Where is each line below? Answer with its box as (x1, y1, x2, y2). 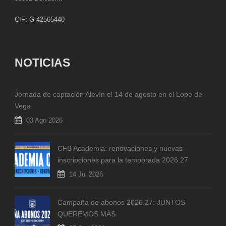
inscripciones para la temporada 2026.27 (58, 155, 188, 164)
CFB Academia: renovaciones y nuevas (58, 144, 183, 152)
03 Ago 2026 (26, 116, 63, 124)
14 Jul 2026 (69, 170, 103, 178)
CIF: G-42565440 (15, 15, 65, 23)
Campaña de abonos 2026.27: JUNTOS (58, 198, 185, 206)
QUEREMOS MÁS (58, 209, 116, 218)
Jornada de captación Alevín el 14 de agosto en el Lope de (15, 90, 202, 98)
